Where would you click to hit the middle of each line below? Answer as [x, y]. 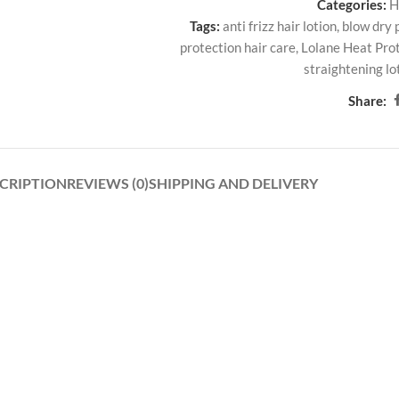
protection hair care [237, 47]
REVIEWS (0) [108, 183]
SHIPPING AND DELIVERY [233, 183]
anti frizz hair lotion [280, 26]
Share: [368, 100]
